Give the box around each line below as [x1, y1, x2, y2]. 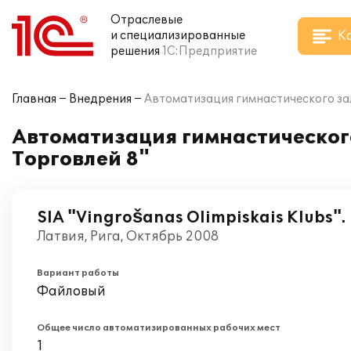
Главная [12, 92, 56, 106]
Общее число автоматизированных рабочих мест [37, 323, 280, 333]
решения [110, 45, 160, 58]
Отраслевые [110, 13, 183, 27]
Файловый [37, 284, 106, 299]
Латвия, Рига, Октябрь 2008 [37, 229, 219, 244]
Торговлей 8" [12, 148, 150, 171]
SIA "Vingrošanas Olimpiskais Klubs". [37, 208, 346, 227]
